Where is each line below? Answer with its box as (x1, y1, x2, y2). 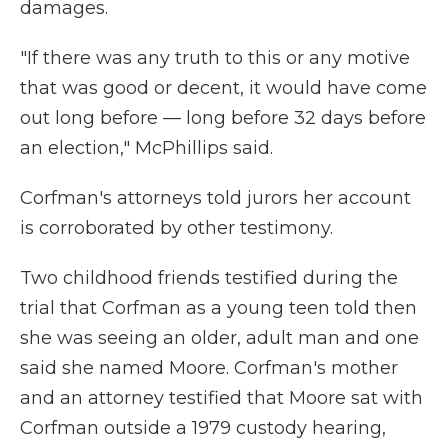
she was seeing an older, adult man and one (20, 327, 419, 349)
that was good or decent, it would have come (20, 77, 427, 99)
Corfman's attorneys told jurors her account (20, 187, 411, 209)
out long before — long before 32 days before (20, 107, 426, 129)
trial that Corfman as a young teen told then (20, 297, 417, 319)
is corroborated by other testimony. (20, 217, 333, 239)
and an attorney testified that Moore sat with (20, 387, 423, 409)
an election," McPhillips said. (20, 137, 273, 159)
